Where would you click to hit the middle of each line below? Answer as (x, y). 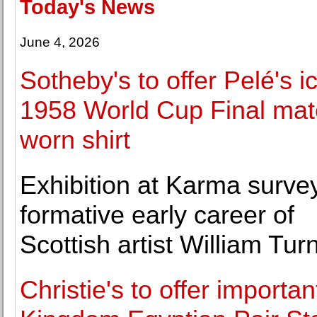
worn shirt (75, 140)
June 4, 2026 (60, 42)
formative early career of (157, 215)
